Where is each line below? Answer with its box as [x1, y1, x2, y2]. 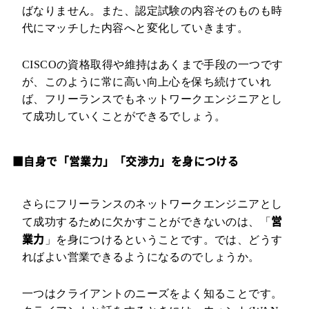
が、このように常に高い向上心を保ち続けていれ [21, 75, 272, 88]
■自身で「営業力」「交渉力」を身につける [12, 153, 239, 170]
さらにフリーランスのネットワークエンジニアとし [21, 198, 283, 210]
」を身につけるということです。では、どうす [44, 234, 283, 246]
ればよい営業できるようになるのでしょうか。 [21, 251, 260, 263]
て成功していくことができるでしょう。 [21, 110, 226, 122]
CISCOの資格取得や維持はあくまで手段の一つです [21, 58, 283, 70]
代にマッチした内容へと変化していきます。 [21, 21, 249, 34]
